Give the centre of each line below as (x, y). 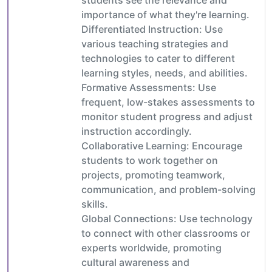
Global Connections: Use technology (167, 218)
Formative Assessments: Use (149, 87)
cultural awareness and (135, 262)
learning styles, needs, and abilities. (165, 73)
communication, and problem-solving (168, 189)
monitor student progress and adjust (167, 116)
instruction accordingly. (137, 131)
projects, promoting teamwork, (153, 175)
